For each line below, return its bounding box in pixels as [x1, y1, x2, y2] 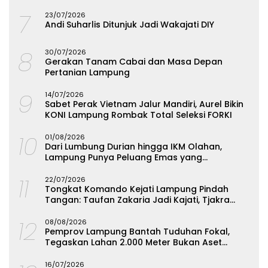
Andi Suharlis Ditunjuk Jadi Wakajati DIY [45, 18, 214, 31]
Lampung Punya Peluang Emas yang [45, 151, 202, 163]
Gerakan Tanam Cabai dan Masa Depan [45, 55, 223, 68]
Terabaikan [45, 162, 95, 174]
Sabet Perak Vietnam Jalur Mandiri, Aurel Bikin [45, 98, 243, 110]
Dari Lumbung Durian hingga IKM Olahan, [45, 140, 222, 153]
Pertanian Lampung [45, 66, 130, 78]
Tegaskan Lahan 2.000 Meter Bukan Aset [45, 236, 222, 248]
